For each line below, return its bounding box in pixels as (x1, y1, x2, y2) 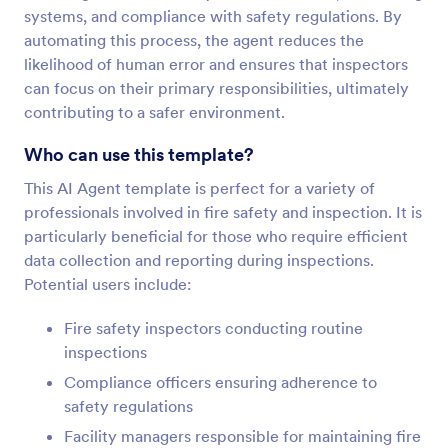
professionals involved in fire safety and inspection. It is (24, 202, 422, 222)
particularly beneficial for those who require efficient (24, 226, 408, 246)
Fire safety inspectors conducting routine (64, 318, 363, 338)
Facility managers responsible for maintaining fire (64, 426, 421, 446)
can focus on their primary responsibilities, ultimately (24, 78, 409, 98)
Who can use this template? (24, 143, 254, 166)
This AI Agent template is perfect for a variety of (24, 178, 375, 198)
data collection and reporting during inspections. (24, 250, 374, 270)
